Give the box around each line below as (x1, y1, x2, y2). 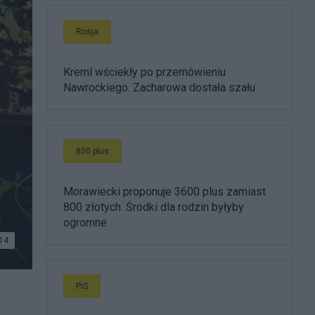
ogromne (63, 216, 107, 229)
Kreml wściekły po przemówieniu (63, 65, 226, 79)
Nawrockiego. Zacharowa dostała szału (63, 81, 255, 94)
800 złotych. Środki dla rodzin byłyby (63, 200, 244, 214)
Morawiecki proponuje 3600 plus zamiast (63, 185, 266, 198)
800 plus (76, 146, 109, 156)
